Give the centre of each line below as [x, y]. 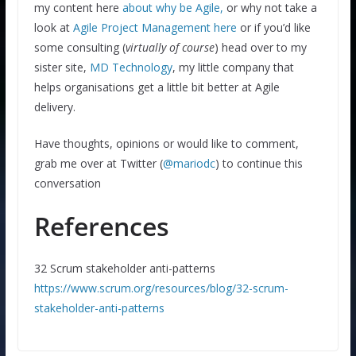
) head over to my [260, 47]
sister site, [62, 67]
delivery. [54, 106]
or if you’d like [273, 27]
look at [53, 27]
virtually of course [170, 47]
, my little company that [233, 67]
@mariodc [189, 163]
